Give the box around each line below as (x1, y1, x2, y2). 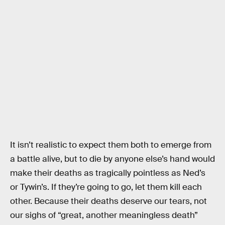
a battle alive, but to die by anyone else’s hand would (10, 153, 215, 164)
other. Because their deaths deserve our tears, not (10, 195, 207, 206)
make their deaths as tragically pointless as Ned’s (10, 167, 205, 178)
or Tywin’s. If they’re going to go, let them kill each (10, 181, 202, 192)
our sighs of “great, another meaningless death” (10, 209, 198, 220)
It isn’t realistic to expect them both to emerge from (10, 139, 211, 150)
